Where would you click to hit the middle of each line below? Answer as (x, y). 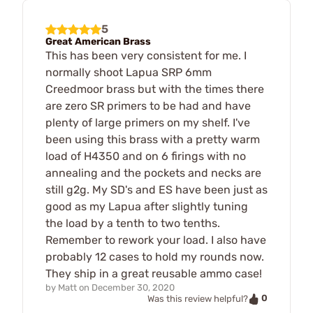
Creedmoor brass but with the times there (155, 89)
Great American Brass (98, 41)
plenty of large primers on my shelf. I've (148, 122)
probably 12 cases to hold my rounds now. (155, 256)
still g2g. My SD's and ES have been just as (156, 189)
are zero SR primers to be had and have (148, 105)
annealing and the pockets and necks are (153, 173)
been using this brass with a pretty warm (153, 139)
